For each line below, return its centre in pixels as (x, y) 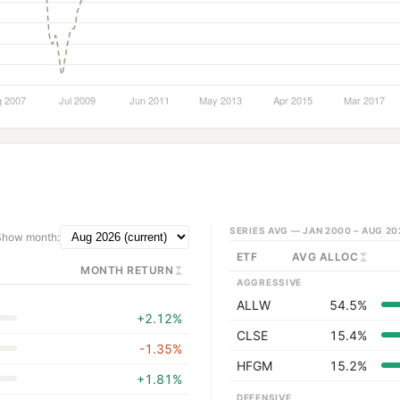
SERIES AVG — (267, 231)
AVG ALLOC (325, 257)
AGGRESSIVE (269, 283)
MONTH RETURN (127, 271)
